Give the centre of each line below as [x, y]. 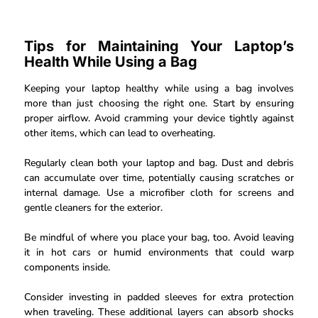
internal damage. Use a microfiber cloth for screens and [159, 192]
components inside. [67, 267]
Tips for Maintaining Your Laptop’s [159, 46]
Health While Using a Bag [111, 61]
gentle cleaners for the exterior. [93, 207]
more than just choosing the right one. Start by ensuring [159, 103]
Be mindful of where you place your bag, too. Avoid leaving [159, 237]
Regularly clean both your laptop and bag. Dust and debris [159, 163]
